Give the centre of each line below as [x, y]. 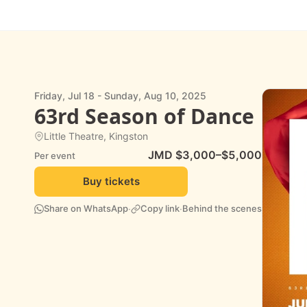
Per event [55, 156]
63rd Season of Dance [144, 116]
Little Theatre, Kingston [96, 136]
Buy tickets [111, 181]
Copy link [160, 208]
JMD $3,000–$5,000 [205, 155]
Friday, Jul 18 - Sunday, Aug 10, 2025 [120, 96]
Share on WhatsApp [86, 208]
